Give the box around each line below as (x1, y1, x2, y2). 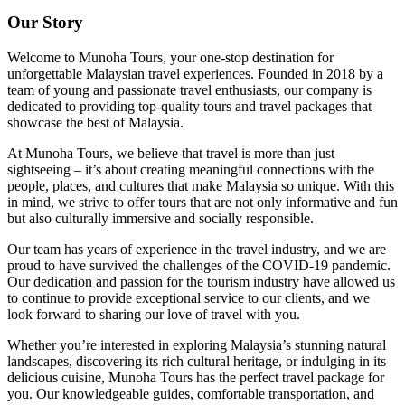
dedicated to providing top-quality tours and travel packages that (7, 98, 372, 114)
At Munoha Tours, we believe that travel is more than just (7, 145, 334, 161)
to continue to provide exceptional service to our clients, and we (7, 289, 370, 306)
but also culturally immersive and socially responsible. (7, 210, 314, 226)
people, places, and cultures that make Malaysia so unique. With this (7, 177, 394, 193)
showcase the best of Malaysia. (7, 114, 184, 130)
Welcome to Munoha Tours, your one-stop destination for (7, 49, 334, 65)
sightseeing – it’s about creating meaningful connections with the (7, 161, 374, 177)
